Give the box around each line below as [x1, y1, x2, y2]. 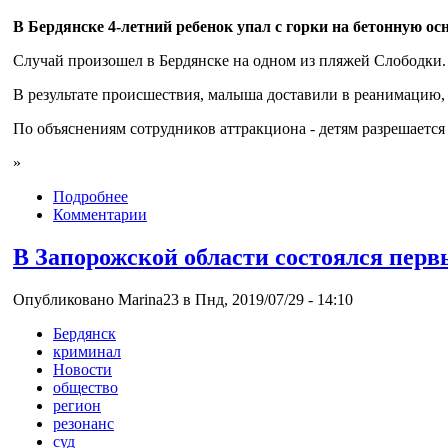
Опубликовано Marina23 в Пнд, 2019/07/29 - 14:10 [13, 290, 353, 308]
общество [53, 378, 118, 396]
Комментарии [53, 205, 147, 223]
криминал [53, 342, 121, 360]
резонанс [53, 414, 114, 432]
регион [53, 396, 101, 414]
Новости [53, 360, 112, 378]
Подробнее [53, 187, 128, 205]
